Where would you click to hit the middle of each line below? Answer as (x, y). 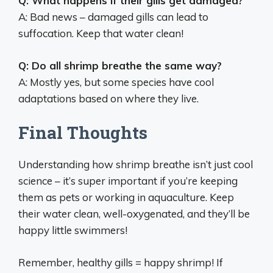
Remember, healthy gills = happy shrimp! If (121, 262)
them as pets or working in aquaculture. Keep (126, 197)
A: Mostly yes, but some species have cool (116, 82)
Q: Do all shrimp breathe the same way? (120, 65)
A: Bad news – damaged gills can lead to (113, 17)
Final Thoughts (83, 133)
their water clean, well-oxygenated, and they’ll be (134, 214)
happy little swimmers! (73, 230)
